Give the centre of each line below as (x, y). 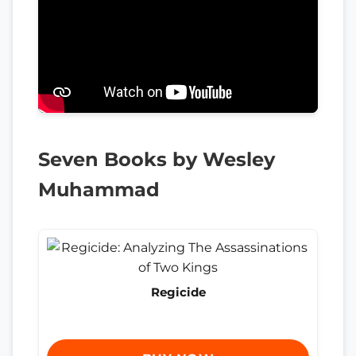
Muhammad (99, 189)
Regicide (178, 292)
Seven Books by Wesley (157, 159)
